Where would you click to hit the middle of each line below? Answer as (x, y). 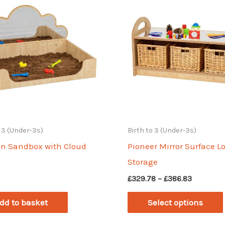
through (206, 207)
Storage (143, 162)
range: (203, 188)
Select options (176, 203)
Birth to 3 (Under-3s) (162, 131)
